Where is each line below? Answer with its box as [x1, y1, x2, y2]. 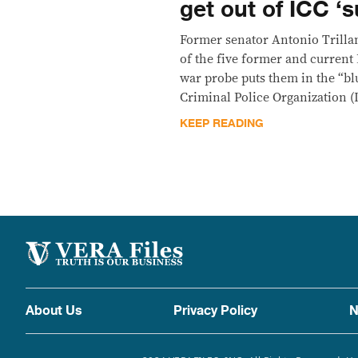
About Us [26, 300, 82, 321]
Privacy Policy [173, 300, 258, 321]
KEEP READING [180, 114, 265, 133]
